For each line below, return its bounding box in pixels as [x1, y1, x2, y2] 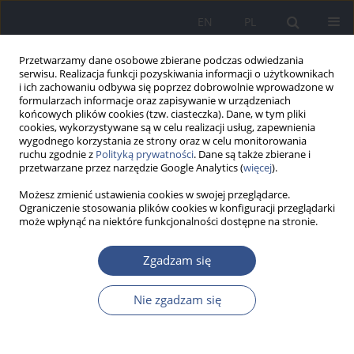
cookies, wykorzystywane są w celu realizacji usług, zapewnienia [19, 121, 315, 134]
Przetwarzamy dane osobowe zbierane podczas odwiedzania [19, 54, 303, 67]
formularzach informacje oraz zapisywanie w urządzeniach [19, 94, 291, 107]
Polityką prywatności [96, 148, 194, 161]
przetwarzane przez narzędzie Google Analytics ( [19, 161, 243, 175]
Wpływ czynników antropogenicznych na [12, 318, 280, 337]
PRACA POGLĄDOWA [12, 299, 110, 314]
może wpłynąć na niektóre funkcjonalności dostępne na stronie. [19, 215, 318, 228]
